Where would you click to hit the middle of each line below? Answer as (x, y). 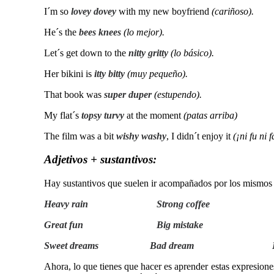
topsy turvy (103, 115)
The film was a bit (80, 136)
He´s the (61, 32)
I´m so (57, 11)
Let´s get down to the (86, 53)
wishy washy (141, 136)
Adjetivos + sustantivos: (100, 160)
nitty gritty (148, 53)
